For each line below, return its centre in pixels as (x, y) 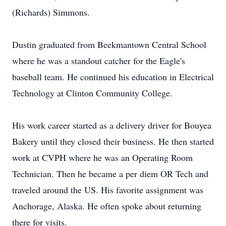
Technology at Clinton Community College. (92, 93)
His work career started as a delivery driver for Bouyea (112, 125)
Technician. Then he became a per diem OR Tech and (110, 174)
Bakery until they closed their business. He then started (113, 141)
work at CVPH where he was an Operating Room (102, 157)
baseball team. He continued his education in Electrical (113, 77)
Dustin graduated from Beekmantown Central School (109, 44)
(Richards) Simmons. (51, 12)
